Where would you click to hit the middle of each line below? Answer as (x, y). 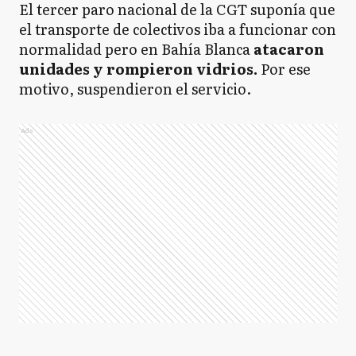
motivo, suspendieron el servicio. (135, 89)
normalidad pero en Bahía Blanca (136, 49)
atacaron (289, 49)
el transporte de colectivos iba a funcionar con (178, 29)
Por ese (284, 69)
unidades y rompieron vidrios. (138, 69)
